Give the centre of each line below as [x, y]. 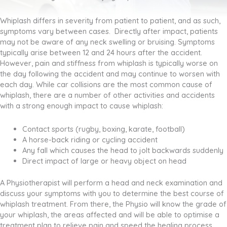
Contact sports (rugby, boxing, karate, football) [103, 129]
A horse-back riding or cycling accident [90, 140]
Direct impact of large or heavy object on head [104, 161]
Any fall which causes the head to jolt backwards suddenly [123, 150]
